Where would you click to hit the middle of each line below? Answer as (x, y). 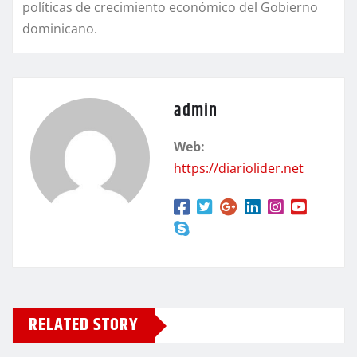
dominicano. (60, 29)
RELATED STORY (84, 326)
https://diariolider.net (239, 169)
